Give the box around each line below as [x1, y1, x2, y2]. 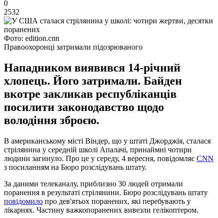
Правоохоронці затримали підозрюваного [4, 42, 143, 51]
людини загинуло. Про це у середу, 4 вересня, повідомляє [4, 154, 197, 163]
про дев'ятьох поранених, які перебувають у [43, 197, 191, 205]
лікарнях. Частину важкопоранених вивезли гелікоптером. [4, 205, 199, 214]
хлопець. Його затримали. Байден [4, 74, 182, 87]
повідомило [4, 197, 43, 205]
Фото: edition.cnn [4, 34, 59, 42]
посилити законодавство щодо [4, 100, 164, 113]
